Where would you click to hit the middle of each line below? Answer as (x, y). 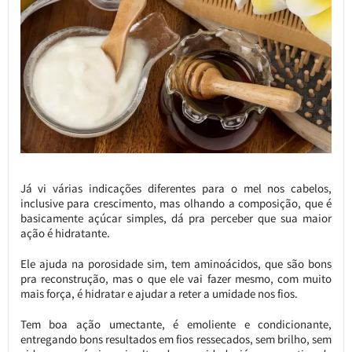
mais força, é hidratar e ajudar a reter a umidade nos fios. (159, 294)
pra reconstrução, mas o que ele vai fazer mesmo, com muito (176, 279)
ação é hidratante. (65, 233)
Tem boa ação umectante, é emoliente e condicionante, (176, 324)
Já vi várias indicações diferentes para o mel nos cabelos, (176, 189)
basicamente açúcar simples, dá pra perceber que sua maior (176, 218)
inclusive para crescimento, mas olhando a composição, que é (176, 203)
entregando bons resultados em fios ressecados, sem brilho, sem (176, 339)
